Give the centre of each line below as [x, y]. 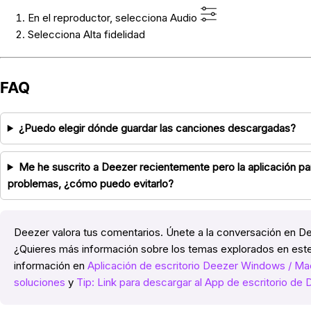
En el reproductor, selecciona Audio [114, 17]
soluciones [39, 282]
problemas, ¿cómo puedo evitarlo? [90, 183]
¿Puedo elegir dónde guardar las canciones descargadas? [157, 128]
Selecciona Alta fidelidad [86, 34]
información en [50, 265]
